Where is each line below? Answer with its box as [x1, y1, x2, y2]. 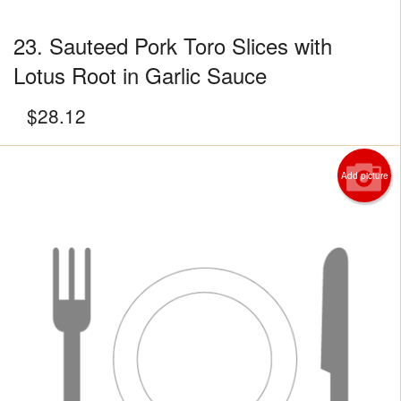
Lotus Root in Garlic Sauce [13, 59, 267, 91]
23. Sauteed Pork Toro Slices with [13, 30, 332, 62]
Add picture [340, 169, 388, 183]
